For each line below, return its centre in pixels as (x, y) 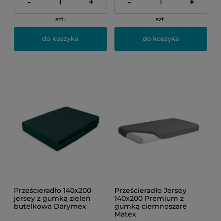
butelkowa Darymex (50, 206)
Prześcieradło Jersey (150, 190)
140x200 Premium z (149, 198)
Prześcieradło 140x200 (53, 190)
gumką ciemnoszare (150, 206)
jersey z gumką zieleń (52, 198)
